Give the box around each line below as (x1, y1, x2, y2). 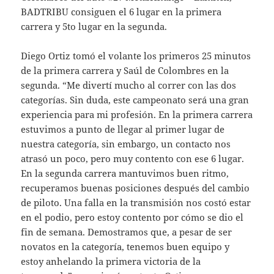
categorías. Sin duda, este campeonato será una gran (21, 93, 250, 106)
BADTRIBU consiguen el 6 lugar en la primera (21, 5, 222, 18)
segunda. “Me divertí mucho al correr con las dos (21, 78, 237, 91)
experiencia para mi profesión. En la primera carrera (21, 108, 253, 120)
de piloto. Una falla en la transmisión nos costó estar (21, 196, 251, 209)
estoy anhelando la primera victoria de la (21, 254, 201, 267)
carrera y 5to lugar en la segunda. (21, 20, 168, 32)
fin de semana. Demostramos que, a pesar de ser (21, 225, 232, 238)
